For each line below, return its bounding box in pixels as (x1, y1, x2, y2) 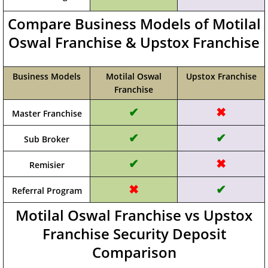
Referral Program (11, 185, 82, 196)
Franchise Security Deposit (42, 224, 226, 243)
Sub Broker (24, 133, 69, 145)
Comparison (92, 242, 176, 262)
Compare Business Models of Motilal (7, 14, 261, 33)
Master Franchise (11, 108, 82, 119)
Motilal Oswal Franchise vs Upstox (16, 205, 252, 225)
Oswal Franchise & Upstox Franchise (8, 32, 260, 52)
